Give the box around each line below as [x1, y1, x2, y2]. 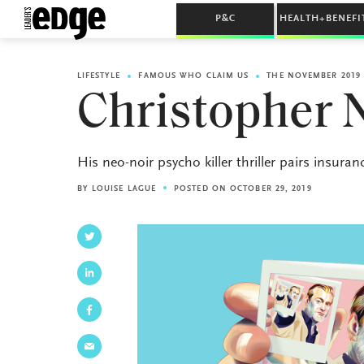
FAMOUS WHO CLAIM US [138, 72, 249, 80]
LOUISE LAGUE [91, 185, 157, 193]
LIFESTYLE [76, 72, 121, 80]
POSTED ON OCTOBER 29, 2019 [174, 185, 312, 193]
